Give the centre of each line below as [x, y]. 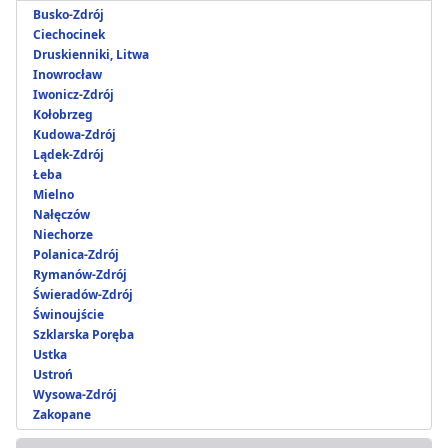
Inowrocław [67, 75]
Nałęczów [61, 215]
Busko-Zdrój [68, 15]
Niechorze [63, 235]
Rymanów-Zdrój [80, 275]
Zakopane [62, 415]
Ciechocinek [69, 35]
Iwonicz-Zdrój [73, 95]
